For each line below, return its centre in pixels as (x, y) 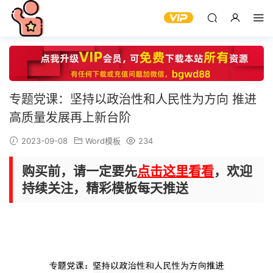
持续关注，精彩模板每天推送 (105, 188)
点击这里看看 (175, 171)
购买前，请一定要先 (80, 171)
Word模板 (103, 141)
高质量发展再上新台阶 (70, 118)
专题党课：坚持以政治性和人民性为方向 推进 (133, 100)
